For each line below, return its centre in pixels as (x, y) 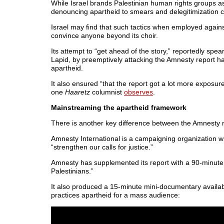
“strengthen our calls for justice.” (102, 147)
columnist (107, 92)
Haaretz (77, 92)
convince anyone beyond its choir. (104, 35)
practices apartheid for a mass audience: (115, 195)
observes (138, 92)
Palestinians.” (72, 171)
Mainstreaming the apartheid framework (119, 107)
